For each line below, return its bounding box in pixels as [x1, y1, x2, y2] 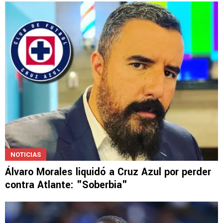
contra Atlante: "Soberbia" [5, 178, 127, 193]
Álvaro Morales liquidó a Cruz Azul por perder [5, 165, 211, 180]
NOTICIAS [10, 151, 41, 159]
